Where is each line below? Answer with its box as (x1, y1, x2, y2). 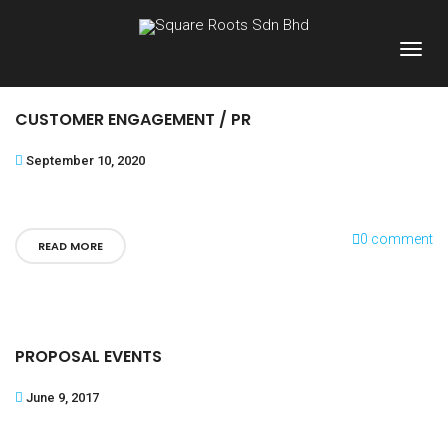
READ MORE (38, 238, 103, 254)
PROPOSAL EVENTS (15, 345, 162, 368)
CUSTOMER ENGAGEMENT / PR (15, 108, 251, 131)
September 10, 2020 (26, 153, 145, 168)
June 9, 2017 (26, 390, 99, 405)
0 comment (360, 231, 433, 247)
